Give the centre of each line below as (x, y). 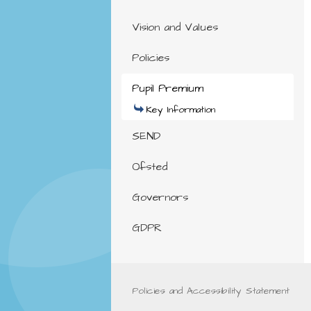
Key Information (180, 110)
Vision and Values (175, 27)
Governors (160, 197)
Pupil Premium (167, 88)
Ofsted (149, 167)
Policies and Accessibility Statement (210, 291)
